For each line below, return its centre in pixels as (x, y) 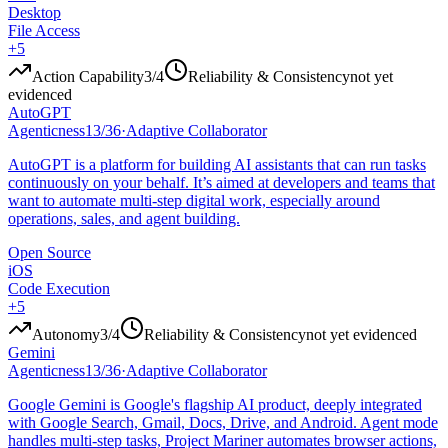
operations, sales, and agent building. (124, 219)
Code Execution (59, 289)
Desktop (34, 13)
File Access (44, 31)
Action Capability (88, 77)
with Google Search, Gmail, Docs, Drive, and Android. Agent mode (223, 423)
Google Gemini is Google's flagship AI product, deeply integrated (215, 405)
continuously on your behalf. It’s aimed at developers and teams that (221, 183)
